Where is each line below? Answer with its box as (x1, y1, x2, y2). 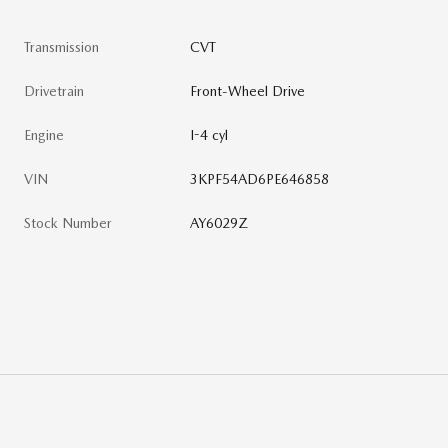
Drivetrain (24, 82, 84, 99)
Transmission (24, 38, 99, 55)
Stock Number (24, 214, 112, 231)
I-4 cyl (190, 126, 229, 143)
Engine (24, 126, 64, 143)
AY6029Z (190, 214, 249, 231)
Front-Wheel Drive (190, 82, 306, 99)
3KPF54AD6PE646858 (190, 170, 330, 187)
